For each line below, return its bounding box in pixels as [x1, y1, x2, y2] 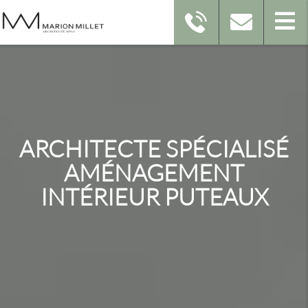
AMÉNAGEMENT [64, 157, 244, 186]
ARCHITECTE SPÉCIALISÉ [19, 133, 289, 162]
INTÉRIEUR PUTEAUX [40, 181, 268, 210]
